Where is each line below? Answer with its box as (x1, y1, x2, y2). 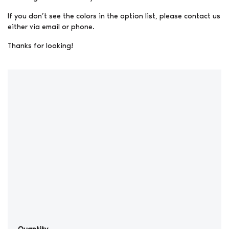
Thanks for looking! (8, 41, 73, 50)
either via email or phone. (8, 22, 95, 31)
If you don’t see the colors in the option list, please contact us (8, 11, 220, 20)
